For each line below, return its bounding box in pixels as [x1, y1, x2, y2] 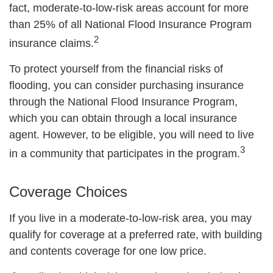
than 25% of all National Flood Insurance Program [9, 18, 252, 30]
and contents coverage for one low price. [9, 245, 207, 257]
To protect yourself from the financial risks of [9, 63, 223, 75]
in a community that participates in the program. [9, 147, 240, 160]
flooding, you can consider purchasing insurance [9, 79, 244, 91]
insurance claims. [9, 37, 94, 49]
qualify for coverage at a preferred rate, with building [9, 229, 262, 241]
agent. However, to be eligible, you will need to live [9, 129, 254, 141]
